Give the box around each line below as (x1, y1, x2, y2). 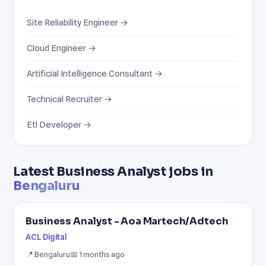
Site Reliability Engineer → (27, 17, 129, 27)
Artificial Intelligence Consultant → (27, 68, 163, 78)
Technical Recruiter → (27, 93, 113, 104)
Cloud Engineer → (27, 42, 97, 53)
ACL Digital (26, 232, 68, 242)
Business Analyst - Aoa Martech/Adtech (26, 214, 229, 227)
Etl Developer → (27, 119, 92, 129)
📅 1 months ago (70, 249, 125, 259)
